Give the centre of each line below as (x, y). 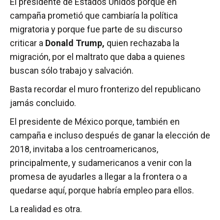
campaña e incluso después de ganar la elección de (110, 136)
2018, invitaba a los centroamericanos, (84, 149)
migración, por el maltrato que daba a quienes (97, 57)
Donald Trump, (75, 43)
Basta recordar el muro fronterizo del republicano (105, 89)
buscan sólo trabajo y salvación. (72, 71)
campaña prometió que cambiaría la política (94, 16)
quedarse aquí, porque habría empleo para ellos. (102, 191)
